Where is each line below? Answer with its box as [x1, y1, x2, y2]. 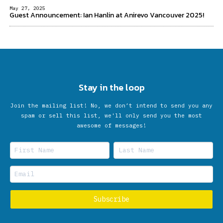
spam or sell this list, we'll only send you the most [21, 112, 202, 119]
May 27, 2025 [9, 5, 45, 12]
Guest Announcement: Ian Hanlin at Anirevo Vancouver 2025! [9, 10, 204, 21]
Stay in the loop [78, 81, 145, 95]
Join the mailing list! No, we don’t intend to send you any [10, 102, 213, 110]
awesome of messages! [77, 122, 146, 129]
